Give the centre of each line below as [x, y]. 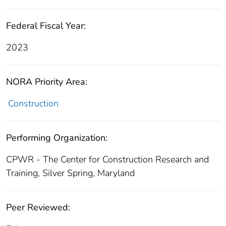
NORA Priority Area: [47, 82]
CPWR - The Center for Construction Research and [107, 160]
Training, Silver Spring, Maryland [70, 173]
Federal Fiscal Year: [46, 26]
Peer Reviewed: [38, 208]
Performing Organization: [57, 138]
